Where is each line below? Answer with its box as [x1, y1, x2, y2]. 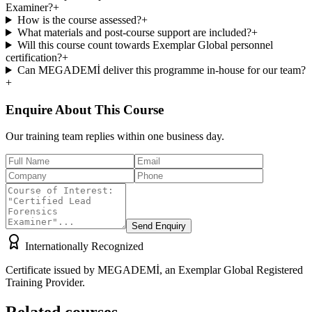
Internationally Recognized [25, 240, 143, 253]
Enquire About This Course [6, 102, 164, 117]
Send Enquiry [132, 221, 186, 232]
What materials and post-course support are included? [17, 26, 251, 38]
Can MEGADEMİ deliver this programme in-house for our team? [17, 63, 306, 76]
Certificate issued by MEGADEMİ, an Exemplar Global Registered [6, 264, 303, 276]
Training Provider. [6, 276, 85, 289]
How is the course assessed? [17, 13, 141, 26]
